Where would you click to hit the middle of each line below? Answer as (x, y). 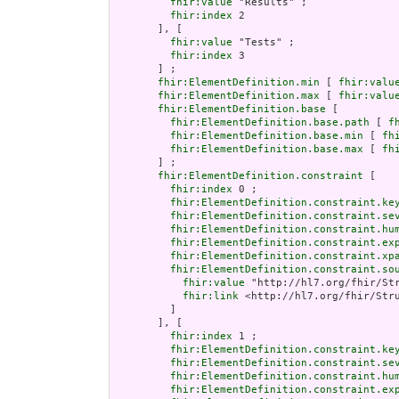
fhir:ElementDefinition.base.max (267, 150)
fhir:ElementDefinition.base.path (270, 123)
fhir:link (211, 297)
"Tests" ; (264, 43)
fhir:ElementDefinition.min (239, 83)
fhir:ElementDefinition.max (239, 96)
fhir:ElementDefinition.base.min (267, 136)
